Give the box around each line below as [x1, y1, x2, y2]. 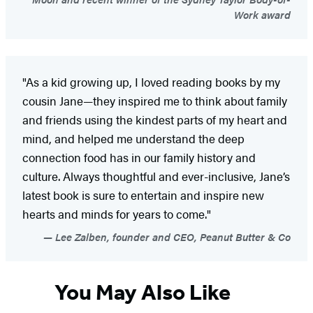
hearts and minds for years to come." [22, 205, 211, 222]
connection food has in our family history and [22, 148, 256, 166]
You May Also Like [54, 279, 231, 306]
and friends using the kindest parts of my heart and [22, 110, 287, 128]
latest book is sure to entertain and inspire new [22, 186, 264, 203]
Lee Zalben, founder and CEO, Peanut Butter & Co [52, 228, 291, 244]
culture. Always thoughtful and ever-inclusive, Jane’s [22, 167, 290, 184]
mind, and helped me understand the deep [22, 129, 245, 147]
